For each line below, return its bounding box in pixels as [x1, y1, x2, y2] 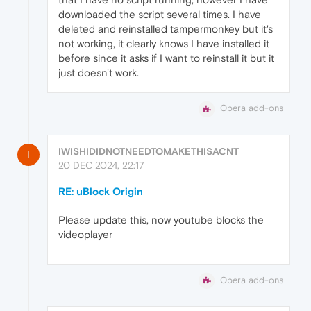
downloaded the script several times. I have [58, 8, 261, 21]
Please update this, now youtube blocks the [58, 213, 264, 226]
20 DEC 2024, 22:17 [58, 159, 144, 171]
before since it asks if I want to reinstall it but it [58, 52, 274, 65]
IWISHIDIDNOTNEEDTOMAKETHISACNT [58, 145, 239, 157]
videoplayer [58, 228, 112, 240]
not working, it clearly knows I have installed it [58, 37, 269, 50]
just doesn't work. [58, 67, 139, 79]
